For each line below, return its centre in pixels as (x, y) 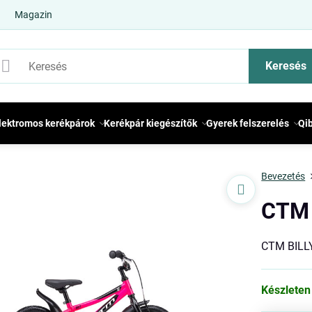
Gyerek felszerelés (248, 123)
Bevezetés (283, 176)
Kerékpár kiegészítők (151, 123)
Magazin (34, 14)
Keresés (286, 66)
